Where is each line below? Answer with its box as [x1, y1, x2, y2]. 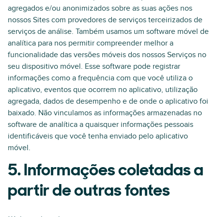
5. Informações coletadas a [8, 163, 203, 180]
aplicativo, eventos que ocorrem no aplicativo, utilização [8, 85, 198, 94]
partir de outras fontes [8, 183, 170, 200]
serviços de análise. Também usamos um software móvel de [8, 27, 209, 36]
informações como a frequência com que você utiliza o [8, 73, 193, 83]
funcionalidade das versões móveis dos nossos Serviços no [8, 50, 206, 60]
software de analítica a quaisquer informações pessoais [8, 120, 193, 129]
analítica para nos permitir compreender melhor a [8, 38, 173, 48]
